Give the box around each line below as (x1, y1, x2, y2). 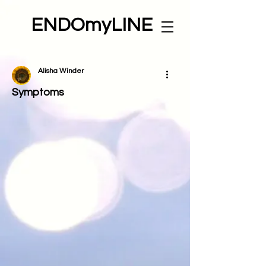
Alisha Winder (38, 67, 84, 75)
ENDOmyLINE (30, 15, 153, 35)
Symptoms (12, 87, 64, 98)
